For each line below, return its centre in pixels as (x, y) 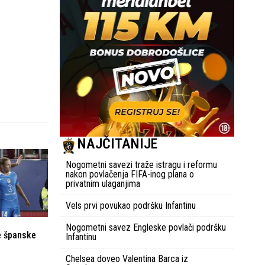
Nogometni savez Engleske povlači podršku (146, 227)
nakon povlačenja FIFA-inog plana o (130, 174)
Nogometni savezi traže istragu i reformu (141, 164)
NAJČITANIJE (117, 143)
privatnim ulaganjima (103, 183)
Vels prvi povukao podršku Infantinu (131, 205)
